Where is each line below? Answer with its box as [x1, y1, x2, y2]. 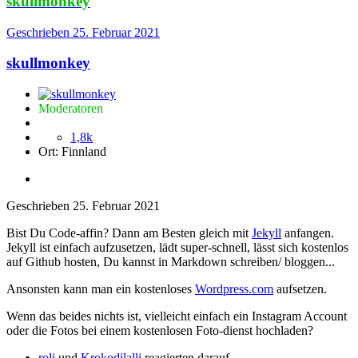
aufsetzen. [273, 281, 330, 296]
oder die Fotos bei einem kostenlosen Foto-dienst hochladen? [6, 323, 313, 337]
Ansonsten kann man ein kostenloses [6, 281, 195, 296]
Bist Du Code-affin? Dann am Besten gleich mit [6, 225, 252, 240]
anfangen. [281, 225, 334, 240]
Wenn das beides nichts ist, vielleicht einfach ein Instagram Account [6, 308, 347, 323]
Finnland [62, 144, 106, 158]
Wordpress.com [195, 281, 273, 296]
